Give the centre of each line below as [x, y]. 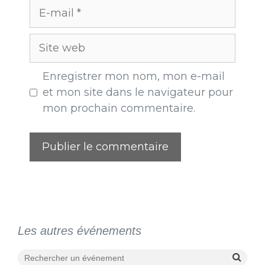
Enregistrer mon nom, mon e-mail [134, 77]
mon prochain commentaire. [119, 109]
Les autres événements [80, 231]
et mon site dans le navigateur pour [138, 93]
